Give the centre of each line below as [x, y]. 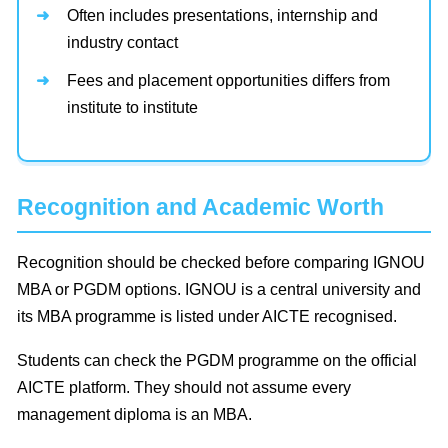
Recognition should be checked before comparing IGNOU [221, 263]
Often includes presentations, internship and [222, 16]
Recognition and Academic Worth [200, 207]
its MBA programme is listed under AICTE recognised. [207, 317]
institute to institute [132, 108]
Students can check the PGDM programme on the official [217, 361]
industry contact [122, 43]
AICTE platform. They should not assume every [184, 388]
